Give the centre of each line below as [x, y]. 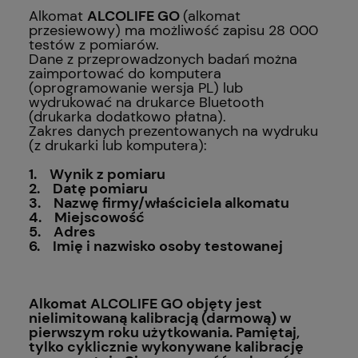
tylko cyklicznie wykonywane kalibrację [166, 346]
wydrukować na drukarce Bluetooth [146, 102]
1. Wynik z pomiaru [97, 174]
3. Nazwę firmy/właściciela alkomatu [159, 203]
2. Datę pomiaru [88, 188]
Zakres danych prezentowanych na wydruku [173, 131]
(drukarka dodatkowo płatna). [127, 116]
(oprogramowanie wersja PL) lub [136, 88]
